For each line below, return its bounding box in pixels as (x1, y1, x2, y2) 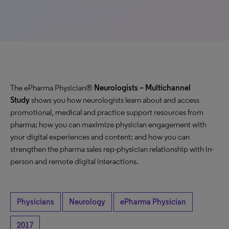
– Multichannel (140, 83, 191, 93)
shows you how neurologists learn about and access (30, 95, 199, 105)
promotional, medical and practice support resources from (10, 107, 203, 117)
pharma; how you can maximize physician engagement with (10, 120, 207, 129)
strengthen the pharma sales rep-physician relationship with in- (10, 144, 214, 154)
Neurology (69, 197, 105, 207)
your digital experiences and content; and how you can (10, 132, 190, 142)
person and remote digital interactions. (10, 156, 139, 166)
